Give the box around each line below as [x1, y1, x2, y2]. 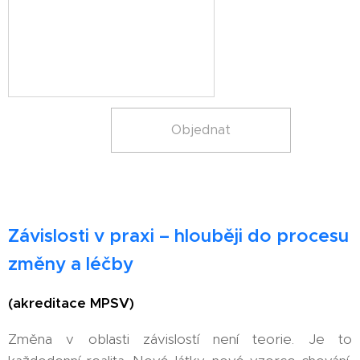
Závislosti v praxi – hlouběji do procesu [8, 224, 349, 247]
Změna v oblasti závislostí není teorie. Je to [8, 330, 352, 348]
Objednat [171, 121, 231, 138]
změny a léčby [8, 252, 133, 275]
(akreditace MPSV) [8, 294, 134, 312]
